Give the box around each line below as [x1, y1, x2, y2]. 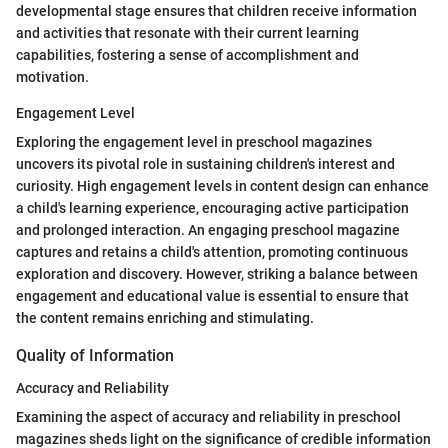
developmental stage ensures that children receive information [16, 3, 417, 20]
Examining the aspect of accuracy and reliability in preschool [16, 408, 401, 425]
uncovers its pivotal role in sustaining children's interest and [16, 156, 395, 173]
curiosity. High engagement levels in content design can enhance [16, 178, 429, 195]
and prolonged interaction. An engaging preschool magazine [16, 222, 400, 239]
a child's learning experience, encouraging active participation [16, 200, 409, 217]
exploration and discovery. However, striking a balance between [16, 266, 418, 283]
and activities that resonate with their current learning [16, 25, 359, 42]
